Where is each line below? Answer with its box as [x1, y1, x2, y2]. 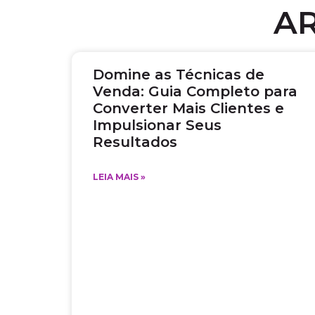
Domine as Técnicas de [93, 65, 264, 83]
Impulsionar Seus [93, 116, 221, 134]
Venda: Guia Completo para [93, 82, 297, 100]
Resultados [93, 133, 177, 150]
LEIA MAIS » [93, 171, 146, 182]
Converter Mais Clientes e [93, 99, 284, 117]
